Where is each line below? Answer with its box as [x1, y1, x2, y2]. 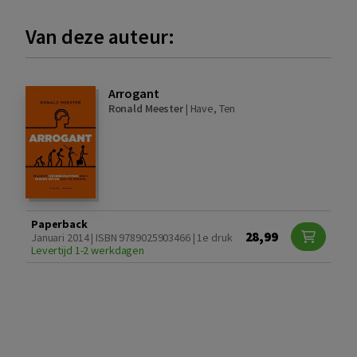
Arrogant [108, 85, 159, 102]
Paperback [31, 216, 88, 231]
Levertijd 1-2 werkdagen [31, 242, 145, 257]
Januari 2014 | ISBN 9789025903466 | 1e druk [31, 229, 233, 245]
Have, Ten [190, 101, 236, 116]
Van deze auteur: [25, 23, 175, 50]
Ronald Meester [108, 101, 183, 116]
